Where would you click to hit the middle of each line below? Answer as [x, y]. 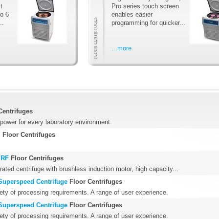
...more [121, 48]
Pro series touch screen [145, 6]
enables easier [132, 14]
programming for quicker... [148, 22]
